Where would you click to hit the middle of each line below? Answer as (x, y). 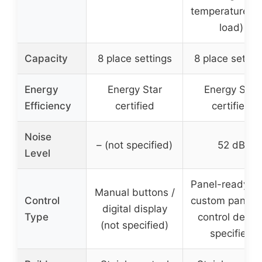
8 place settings (135, 58)
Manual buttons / (135, 192)
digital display (135, 208)
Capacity (46, 58)
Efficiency (48, 106)
